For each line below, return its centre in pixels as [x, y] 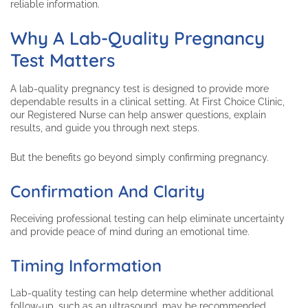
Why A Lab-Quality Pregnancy [137, 38]
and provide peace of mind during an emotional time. [130, 232]
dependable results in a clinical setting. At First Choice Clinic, [147, 102]
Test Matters [63, 60]
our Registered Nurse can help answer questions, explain [138, 115]
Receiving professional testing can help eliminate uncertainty [147, 219]
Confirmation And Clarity [108, 191]
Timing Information [86, 266]
